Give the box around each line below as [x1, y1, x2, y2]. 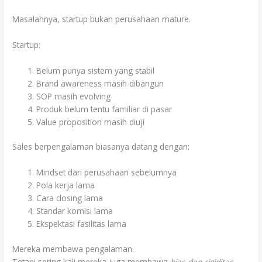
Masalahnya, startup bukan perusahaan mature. [12, 13, 191, 25]
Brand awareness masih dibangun [36, 77, 164, 89]
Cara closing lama [36, 192, 104, 204]
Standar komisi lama [36, 205, 113, 217]
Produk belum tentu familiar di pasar [36, 103, 173, 115]
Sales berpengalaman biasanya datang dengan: [12, 141, 190, 153]
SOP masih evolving [36, 90, 111, 102]
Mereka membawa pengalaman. [12, 243, 135, 254]
